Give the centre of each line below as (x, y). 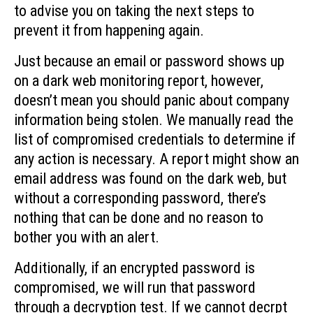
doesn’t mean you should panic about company (152, 100)
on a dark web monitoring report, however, (139, 80)
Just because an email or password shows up (149, 61)
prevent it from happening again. (109, 30)
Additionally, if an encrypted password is (134, 268)
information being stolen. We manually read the (154, 119)
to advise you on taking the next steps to (134, 10)
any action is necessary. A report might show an (156, 159)
